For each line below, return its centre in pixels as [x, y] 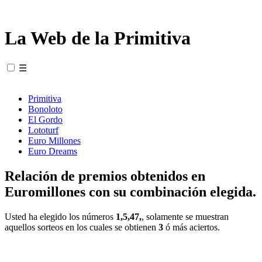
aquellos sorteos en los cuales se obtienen [82, 227]
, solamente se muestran [185, 216]
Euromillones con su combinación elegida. [130, 192]
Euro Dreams [53, 151]
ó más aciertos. [192, 227]
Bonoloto [45, 109]
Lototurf [43, 130]
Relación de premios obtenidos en [105, 176]
